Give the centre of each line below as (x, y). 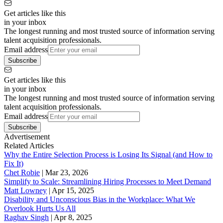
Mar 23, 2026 (67, 172)
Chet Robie (22, 172)
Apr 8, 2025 (73, 217)
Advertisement (27, 136)
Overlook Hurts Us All (40, 208)
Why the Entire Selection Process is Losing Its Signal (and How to (108, 154)
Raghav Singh (26, 217)
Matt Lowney (25, 190)
